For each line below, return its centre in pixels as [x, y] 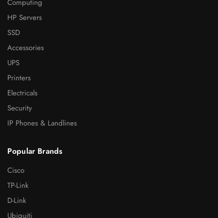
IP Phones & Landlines [42, 123]
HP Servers [25, 17]
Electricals [22, 93]
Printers [19, 78]
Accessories [26, 47]
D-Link [17, 200]
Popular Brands [35, 151]
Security [20, 108]
